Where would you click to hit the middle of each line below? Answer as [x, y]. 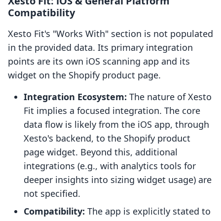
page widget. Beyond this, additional [101, 152]
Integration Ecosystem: [75, 97]
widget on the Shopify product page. [84, 75]
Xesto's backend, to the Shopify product [107, 138]
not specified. [52, 194]
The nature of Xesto [169, 97]
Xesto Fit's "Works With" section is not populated [110, 34]
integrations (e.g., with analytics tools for [110, 166]
